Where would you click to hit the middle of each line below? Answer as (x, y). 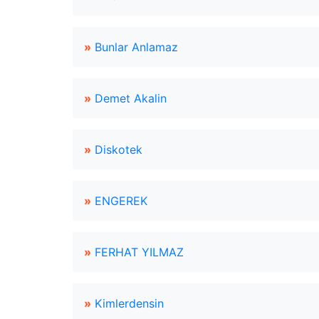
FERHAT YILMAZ (139, 252)
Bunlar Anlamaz (136, 47)
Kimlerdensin (129, 303)
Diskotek (119, 150)
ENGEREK (121, 201)
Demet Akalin (131, 98)
